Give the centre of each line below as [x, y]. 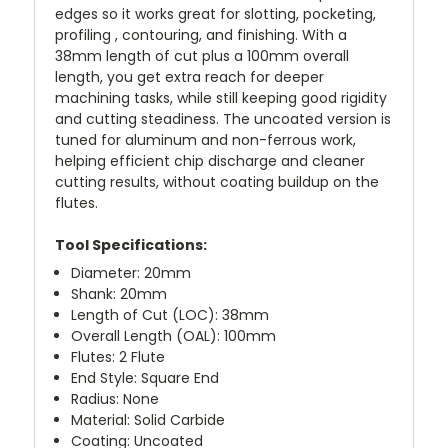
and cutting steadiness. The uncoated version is [223, 118]
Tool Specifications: [131, 244]
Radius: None [115, 398]
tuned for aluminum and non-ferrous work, [205, 139]
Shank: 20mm [119, 293]
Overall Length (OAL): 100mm [174, 335]
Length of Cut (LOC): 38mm [170, 314]
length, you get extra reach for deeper [189, 76]
